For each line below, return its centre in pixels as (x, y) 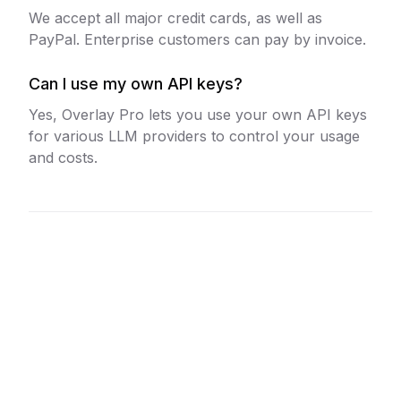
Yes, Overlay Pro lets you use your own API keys (198, 114)
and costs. (63, 157)
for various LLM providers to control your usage (194, 136)
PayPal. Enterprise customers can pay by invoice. (197, 39)
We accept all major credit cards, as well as (175, 17)
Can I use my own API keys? (136, 83)
